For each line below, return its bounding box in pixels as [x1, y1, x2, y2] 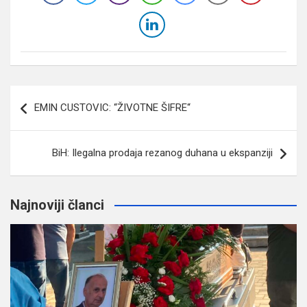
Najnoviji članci [10, 196, 104, 213]
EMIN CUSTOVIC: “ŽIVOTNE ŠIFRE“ [34, 101, 191, 114]
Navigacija [10, 85, 92, 106]
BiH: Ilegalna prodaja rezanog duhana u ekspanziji [52, 146, 273, 159]
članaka [10, 107, 70, 127]
